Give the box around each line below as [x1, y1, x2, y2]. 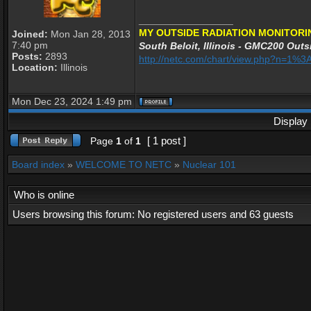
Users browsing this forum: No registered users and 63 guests [12, 208, 294, 220]
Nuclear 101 [183, 159, 236, 170]
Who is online [14, 189, 74, 201]
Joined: [12, 28, 48, 40]
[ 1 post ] [144, 135, 189, 146]
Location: [12, 62, 58, 73]
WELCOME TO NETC [76, 159, 171, 170]
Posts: [12, 51, 42, 62]
